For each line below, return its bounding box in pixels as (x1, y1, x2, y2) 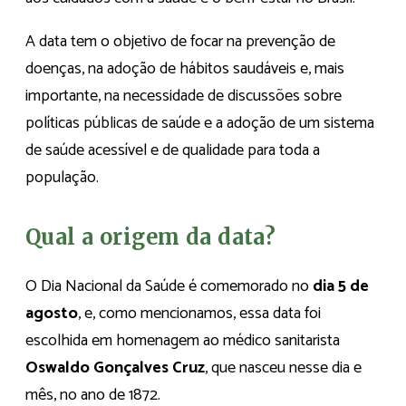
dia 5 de (313, 272, 369, 300)
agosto (25, 299, 78, 327)
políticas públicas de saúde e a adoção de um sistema (25, 110, 374, 138)
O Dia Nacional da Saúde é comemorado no (25, 272, 313, 300)
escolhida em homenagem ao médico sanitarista (25, 326, 340, 354)
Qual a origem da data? (25, 224, 276, 251)
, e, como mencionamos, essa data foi (78, 299, 321, 327)
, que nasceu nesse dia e (205, 353, 362, 382)
